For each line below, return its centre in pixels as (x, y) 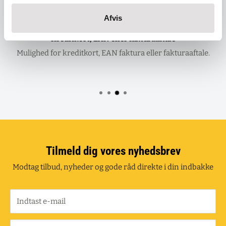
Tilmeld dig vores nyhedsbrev (113, 151)
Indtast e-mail (41, 202)
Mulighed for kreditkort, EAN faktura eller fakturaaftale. (113, 53)
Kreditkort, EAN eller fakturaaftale (113, 39)
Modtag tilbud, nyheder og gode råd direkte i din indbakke (113, 167)
